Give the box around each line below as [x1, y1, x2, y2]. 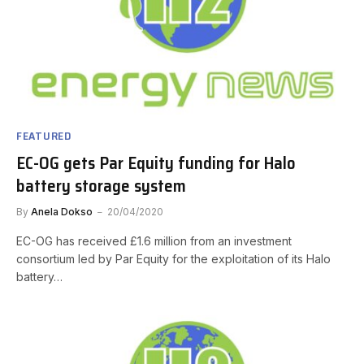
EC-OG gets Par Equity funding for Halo [16, 149, 296, 176]
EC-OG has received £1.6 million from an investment [16, 233, 292, 248]
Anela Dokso [31, 205, 93, 218]
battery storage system [16, 171, 186, 199]
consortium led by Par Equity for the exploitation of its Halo [16, 251, 331, 266]
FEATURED [16, 126, 71, 145]
